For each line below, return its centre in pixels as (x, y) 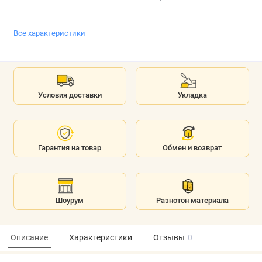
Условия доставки (70, 95)
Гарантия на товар (70, 148)
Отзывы (169, 238)
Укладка (192, 95)
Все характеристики (49, 33)
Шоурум (70, 201)
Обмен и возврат (192, 148)
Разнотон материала (192, 201)
